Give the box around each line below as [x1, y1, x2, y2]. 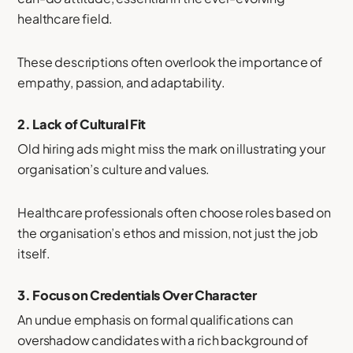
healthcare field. [17, 9, 113, 27]
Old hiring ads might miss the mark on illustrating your [17, 140, 325, 158]
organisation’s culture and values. [17, 161, 210, 178]
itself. [17, 245, 51, 262]
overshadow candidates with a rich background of [17, 332, 308, 349]
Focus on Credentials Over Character [32, 287, 257, 304]
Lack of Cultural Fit [32, 115, 147, 132]
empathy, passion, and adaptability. [17, 73, 226, 91]
